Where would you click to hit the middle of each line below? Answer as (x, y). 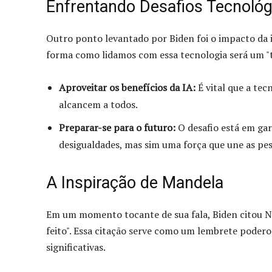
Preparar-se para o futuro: (117, 127)
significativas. (76, 247)
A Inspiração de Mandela (135, 182)
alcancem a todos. (98, 104)
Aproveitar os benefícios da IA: (127, 87)
